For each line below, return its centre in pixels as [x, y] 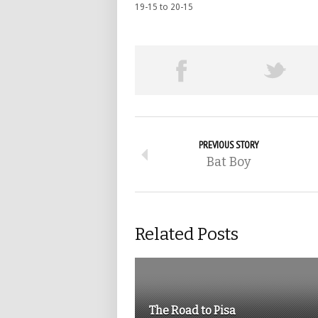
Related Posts [187, 234]
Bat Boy [229, 162]
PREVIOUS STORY [229, 145]
